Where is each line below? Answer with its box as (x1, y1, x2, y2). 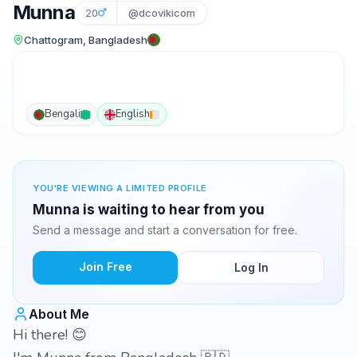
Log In (233, 261, 269, 274)
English (116, 107, 150, 121)
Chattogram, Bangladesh (24, 33, 147, 46)
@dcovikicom (128, 6, 195, 19)
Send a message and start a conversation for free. (33, 223, 297, 237)
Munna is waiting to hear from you (33, 202, 265, 218)
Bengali (45, 107, 80, 121)
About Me (29, 306, 89, 322)
